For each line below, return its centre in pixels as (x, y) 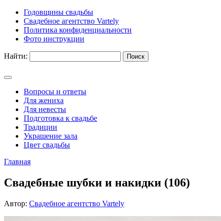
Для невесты (45, 109)
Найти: (16, 56)
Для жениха (44, 100)
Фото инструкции (54, 39)
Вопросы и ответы (55, 92)
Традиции (40, 127)
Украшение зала (51, 136)
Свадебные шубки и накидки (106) (97, 182)
